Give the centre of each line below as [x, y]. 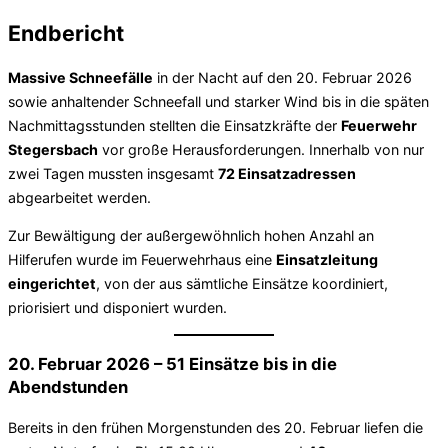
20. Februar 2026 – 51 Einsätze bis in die [172, 363]
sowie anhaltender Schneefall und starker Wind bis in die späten [218, 101]
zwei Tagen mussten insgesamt [113, 173]
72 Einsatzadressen [287, 173]
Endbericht [66, 32]
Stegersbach [53, 149]
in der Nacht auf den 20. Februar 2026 [282, 77]
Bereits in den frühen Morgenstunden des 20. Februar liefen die [215, 427]
